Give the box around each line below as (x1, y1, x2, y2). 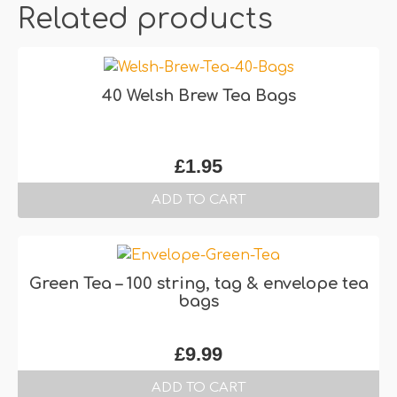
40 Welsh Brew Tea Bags (101, 86, 296, 105)
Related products (18, 3, 273, 35)
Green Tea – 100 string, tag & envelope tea (28, 275, 369, 293)
